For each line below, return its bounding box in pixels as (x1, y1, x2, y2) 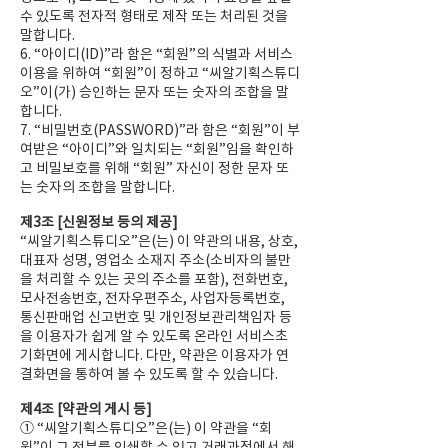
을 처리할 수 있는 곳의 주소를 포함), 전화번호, (20, 270, 288, 288)
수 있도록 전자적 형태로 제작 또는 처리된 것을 (20, 7, 288, 25)
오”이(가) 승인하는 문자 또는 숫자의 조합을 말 (20, 83, 289, 101)
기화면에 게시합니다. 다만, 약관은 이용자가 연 (20, 346, 289, 364)
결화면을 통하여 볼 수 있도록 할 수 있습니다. (20, 365, 278, 383)
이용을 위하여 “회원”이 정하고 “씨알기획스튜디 (20, 64, 300, 82)
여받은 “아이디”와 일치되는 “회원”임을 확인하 (20, 140, 294, 158)
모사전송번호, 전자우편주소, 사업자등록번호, (20, 289, 285, 307)
